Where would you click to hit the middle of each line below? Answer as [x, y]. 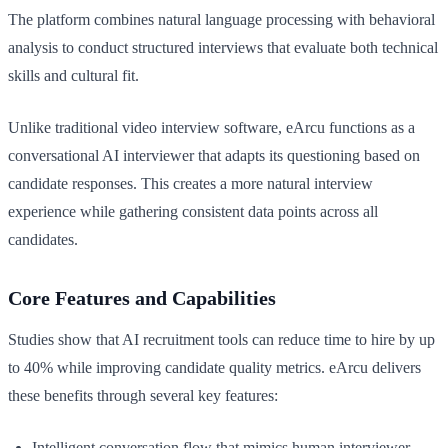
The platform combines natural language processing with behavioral [221, 19]
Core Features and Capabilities [142, 297]
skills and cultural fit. [73, 75]
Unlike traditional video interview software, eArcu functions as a [211, 127]
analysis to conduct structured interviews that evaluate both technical [223, 47]
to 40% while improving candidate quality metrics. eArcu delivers [214, 367]
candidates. [43, 239]
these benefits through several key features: [143, 395]
